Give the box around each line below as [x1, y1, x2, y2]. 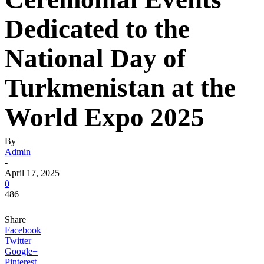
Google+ [5, 246, 38, 256]
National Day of [5, 44, 186, 73]
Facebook [5, 225, 41, 235]
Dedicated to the [5, 14, 190, 44]
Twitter [5, 236, 31, 246]
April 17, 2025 [5, 168, 60, 178]
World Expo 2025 [5, 103, 204, 132]
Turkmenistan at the [5, 73, 236, 103]
